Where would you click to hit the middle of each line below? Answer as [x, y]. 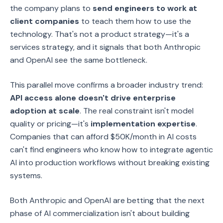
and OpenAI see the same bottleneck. [79, 60]
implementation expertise [143, 124]
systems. [26, 175]
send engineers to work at [145, 8]
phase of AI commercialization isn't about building [100, 213]
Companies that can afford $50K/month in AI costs [103, 137]
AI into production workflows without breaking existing [110, 163]
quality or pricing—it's [50, 124]
